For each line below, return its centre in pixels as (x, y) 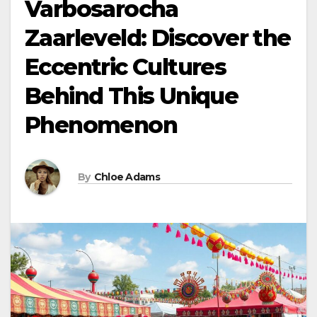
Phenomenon (101, 125)
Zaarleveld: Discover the (158, 38)
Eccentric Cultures (126, 67)
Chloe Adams (127, 177)
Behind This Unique (132, 96)
